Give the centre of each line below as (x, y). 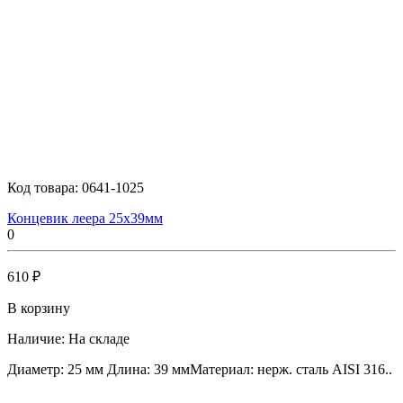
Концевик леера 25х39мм (85, 218)
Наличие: (38, 338)
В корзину (39, 308)
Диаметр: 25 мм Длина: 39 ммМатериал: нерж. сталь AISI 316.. (200, 369)
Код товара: (45, 187)
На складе (99, 338)
